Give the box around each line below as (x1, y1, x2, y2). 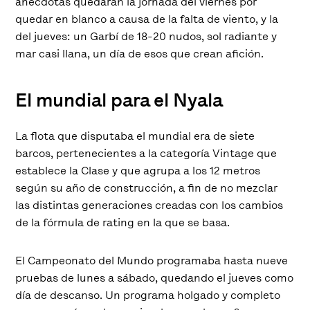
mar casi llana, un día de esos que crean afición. (15, 46, 264, 61)
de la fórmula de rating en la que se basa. (15, 215, 230, 230)
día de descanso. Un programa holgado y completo (15, 287, 281, 302)
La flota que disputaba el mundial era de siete (15, 128, 255, 143)
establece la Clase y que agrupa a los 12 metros (15, 163, 261, 178)
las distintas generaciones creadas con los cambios (15, 197, 284, 212)
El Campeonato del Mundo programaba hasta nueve (15, 253, 289, 268)
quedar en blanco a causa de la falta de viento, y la (15, 11, 279, 26)
